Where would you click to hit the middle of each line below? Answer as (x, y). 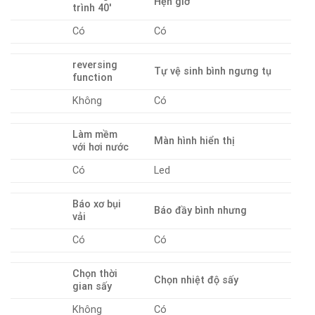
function (93, 78)
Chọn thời (95, 274)
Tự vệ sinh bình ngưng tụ (213, 72)
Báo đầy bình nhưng (201, 211)
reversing (95, 65)
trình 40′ (92, 8)
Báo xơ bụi (97, 205)
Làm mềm (95, 135)
